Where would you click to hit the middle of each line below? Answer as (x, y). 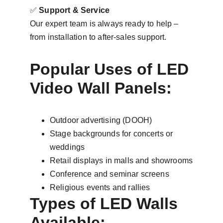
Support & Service (74, 10)
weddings (67, 147)
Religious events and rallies (100, 187)
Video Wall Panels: (101, 88)
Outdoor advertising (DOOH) (101, 120)
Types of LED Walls (106, 204)
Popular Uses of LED (111, 69)
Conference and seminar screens (110, 174)
